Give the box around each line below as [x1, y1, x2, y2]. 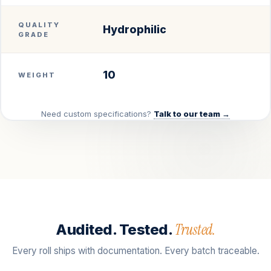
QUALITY [18, 20, 60, 29]
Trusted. [174, 220, 215, 239]
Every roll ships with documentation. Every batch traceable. [11, 244, 260, 256]
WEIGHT [18, 70, 56, 79]
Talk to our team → [154, 108, 230, 119]
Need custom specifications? [41, 108, 154, 119]
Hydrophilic [103, 22, 166, 36]
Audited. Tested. [56, 220, 175, 238]
